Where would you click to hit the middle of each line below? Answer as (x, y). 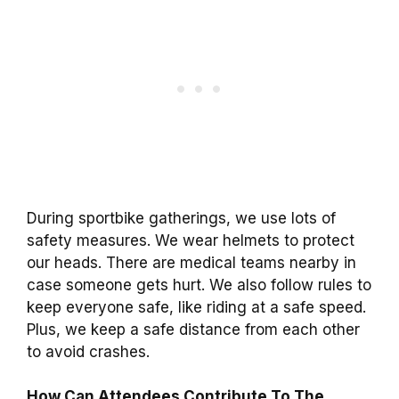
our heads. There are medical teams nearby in (191, 262)
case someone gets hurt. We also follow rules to (199, 285)
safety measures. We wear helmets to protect (191, 240)
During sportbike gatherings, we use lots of (181, 218)
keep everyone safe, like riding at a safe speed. (196, 307)
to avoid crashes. (88, 351)
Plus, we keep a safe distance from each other (193, 329)
